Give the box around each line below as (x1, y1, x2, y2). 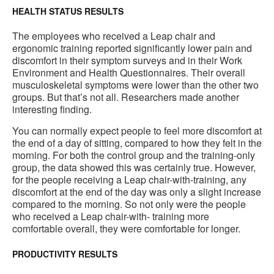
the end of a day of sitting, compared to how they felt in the (12, 136, 262, 150)
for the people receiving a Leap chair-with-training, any (12, 172, 246, 187)
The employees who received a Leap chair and (12, 29, 215, 43)
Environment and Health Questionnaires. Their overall (12, 65, 245, 80)
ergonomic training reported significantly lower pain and (12, 41, 252, 56)
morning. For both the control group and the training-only (12, 148, 255, 163)
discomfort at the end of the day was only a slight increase (12, 185, 261, 199)
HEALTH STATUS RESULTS (12, 5, 124, 18)
